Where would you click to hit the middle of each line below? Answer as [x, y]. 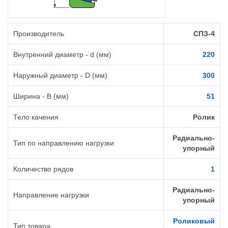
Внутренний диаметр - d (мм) [62, 55]
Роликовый [194, 221]
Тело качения [36, 117]
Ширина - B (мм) [41, 96]
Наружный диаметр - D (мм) [60, 76]
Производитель [39, 34]
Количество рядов [43, 169]
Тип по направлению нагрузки [64, 143]
